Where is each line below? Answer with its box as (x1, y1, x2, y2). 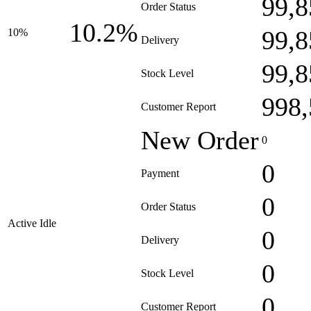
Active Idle (8, 217, 56, 229)
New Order (141, 126, 259, 155)
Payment (141, 167, 179, 179)
